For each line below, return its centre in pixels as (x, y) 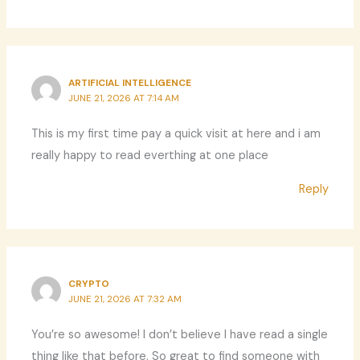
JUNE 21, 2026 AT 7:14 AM (124, 98)
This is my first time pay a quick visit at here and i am (176, 134)
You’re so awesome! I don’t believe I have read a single (180, 335)
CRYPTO (89, 283)
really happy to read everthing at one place (150, 156)
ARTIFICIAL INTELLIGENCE (130, 82)
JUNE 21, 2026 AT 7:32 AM (125, 299)
